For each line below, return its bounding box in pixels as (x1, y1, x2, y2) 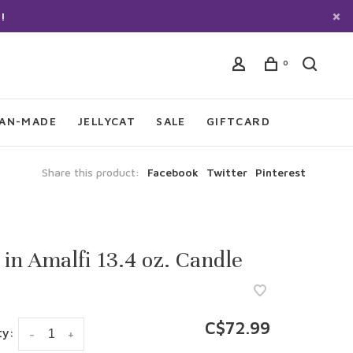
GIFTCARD (206, 114, 271, 128)
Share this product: (42, 165, 139, 179)
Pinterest (255, 165, 306, 179)
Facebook (147, 165, 199, 179)
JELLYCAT (77, 114, 136, 128)
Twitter (206, 165, 247, 179)
